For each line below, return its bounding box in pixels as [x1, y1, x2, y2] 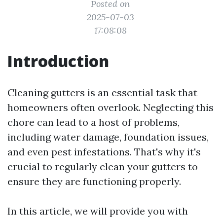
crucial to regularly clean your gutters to [7, 160, 198, 173]
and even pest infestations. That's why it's [7, 146, 201, 158]
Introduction [7, 50, 109, 72]
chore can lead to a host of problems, [7, 116, 180, 128]
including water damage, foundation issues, [7, 131, 209, 143]
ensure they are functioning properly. [7, 175, 181, 187]
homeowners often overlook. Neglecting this [7, 101, 214, 113]
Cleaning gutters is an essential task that [7, 86, 197, 99]
